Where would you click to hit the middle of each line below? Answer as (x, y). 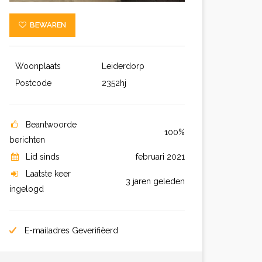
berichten (27, 140)
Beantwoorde (51, 125)
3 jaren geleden (155, 181)
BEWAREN (46, 25)
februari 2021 (160, 157)
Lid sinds (43, 157)
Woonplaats (39, 66)
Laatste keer (48, 174)
